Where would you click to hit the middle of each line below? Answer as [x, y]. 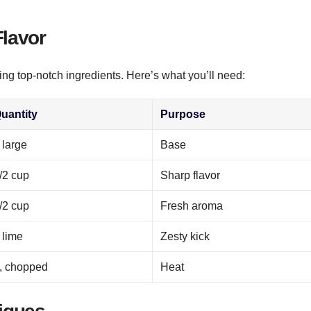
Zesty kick [185, 237]
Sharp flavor [191, 176]
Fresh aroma [192, 206]
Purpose [183, 115]
